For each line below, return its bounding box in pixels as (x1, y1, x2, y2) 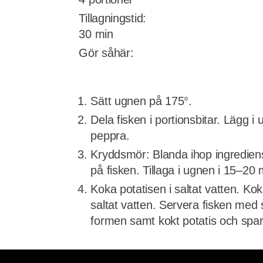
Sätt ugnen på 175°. (90, 95, 192, 107)
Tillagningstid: (79, 12, 146, 25)
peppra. (90, 129, 130, 142)
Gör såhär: (79, 46, 134, 59)
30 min (79, 28, 113, 41)
